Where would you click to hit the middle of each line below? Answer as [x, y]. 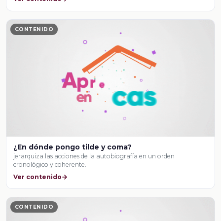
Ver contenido [38, 177]
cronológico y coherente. [50, 165]
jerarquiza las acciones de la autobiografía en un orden [94, 156]
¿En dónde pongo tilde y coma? [73, 147]
